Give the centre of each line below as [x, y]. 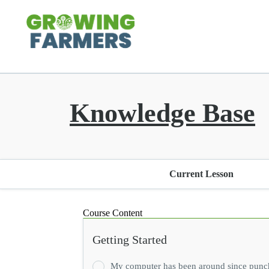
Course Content [113, 213]
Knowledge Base [162, 113]
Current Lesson [202, 174]
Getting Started [130, 240]
